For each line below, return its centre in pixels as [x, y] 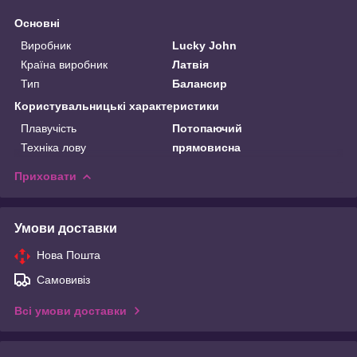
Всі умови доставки [71, 310]
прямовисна [207, 147]
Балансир [200, 83]
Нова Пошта [69, 255]
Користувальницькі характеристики [117, 106]
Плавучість [49, 128]
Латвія [191, 64]
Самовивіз [63, 279]
